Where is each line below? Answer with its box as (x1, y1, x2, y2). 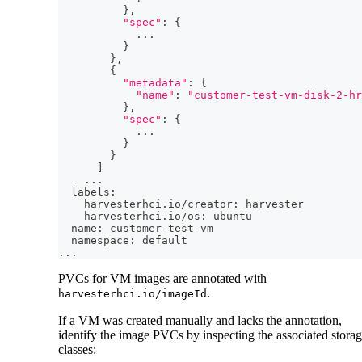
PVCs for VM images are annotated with (58, 271, 267, 286)
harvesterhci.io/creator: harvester (58, 198, 304, 211)
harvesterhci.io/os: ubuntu (58, 210, 252, 223)
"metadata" (123, 77, 187, 90)
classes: (58, 343, 96, 357)
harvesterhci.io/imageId (58, 288, 207, 301)
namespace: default (58, 234, 187, 247)
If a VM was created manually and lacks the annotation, (58, 314, 342, 328)
